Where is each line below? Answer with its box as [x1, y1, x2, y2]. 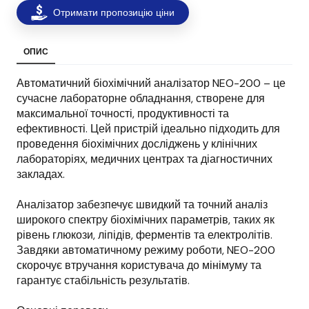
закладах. [17, 167, 65, 182]
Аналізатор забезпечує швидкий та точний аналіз [17, 197, 268, 212]
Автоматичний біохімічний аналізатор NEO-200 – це [17, 76, 286, 91]
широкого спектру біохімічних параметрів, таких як [17, 212, 275, 228]
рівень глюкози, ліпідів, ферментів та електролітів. [17, 228, 272, 243]
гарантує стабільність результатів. [17, 273, 190, 288]
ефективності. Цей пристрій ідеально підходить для [17, 121, 280, 137]
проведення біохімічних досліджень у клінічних [17, 137, 257, 152]
